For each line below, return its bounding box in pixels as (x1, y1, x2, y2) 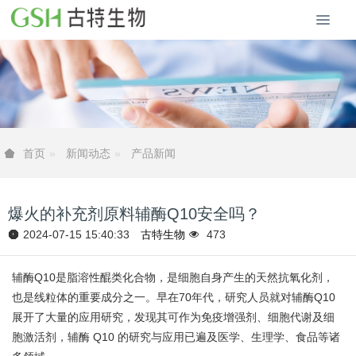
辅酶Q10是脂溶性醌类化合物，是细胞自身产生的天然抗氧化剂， (12, 271, 334, 284)
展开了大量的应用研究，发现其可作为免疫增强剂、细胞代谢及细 (12, 311, 335, 324)
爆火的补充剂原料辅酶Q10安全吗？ (8, 205, 261, 223)
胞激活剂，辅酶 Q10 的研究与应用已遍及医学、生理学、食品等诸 (12, 331, 340, 344)
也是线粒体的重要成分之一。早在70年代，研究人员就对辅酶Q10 (12, 291, 335, 304)
